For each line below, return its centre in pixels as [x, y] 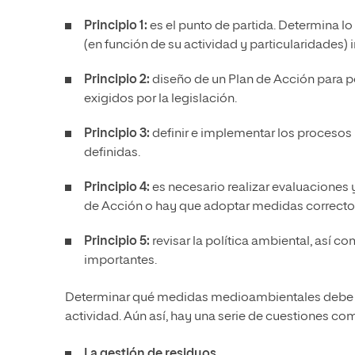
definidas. [112, 153]
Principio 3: [117, 134]
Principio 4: [117, 188]
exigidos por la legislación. [160, 99]
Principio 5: [117, 242]
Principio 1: [116, 27]
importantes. [120, 261]
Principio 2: [118, 80]
